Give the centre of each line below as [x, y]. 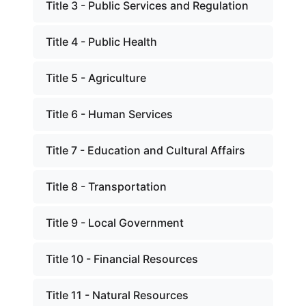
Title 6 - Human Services [109, 114]
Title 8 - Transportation [106, 186]
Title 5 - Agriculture [96, 78]
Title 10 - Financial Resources [122, 259]
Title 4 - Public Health [101, 42]
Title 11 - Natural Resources [117, 295]
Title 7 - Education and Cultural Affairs [145, 150]
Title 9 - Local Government [115, 223]
